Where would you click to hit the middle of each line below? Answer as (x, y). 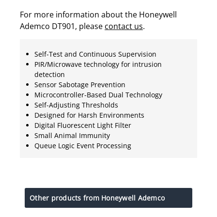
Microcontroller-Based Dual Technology (98, 94)
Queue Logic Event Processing (83, 145)
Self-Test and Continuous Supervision (95, 54)
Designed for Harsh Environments (89, 115)
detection (50, 74)
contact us (124, 26)
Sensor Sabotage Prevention (80, 84)
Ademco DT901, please (62, 26)
